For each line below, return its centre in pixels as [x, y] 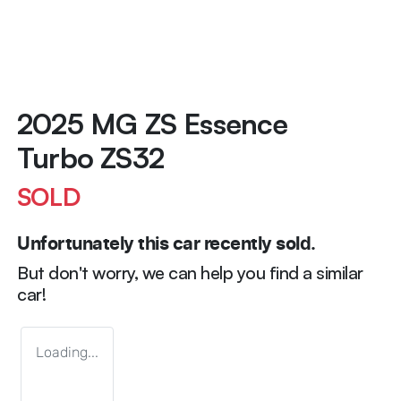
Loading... [67, 353]
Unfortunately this [95, 245]
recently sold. [258, 245]
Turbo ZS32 [90, 158]
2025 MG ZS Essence [153, 124]
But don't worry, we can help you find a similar [190, 273]
